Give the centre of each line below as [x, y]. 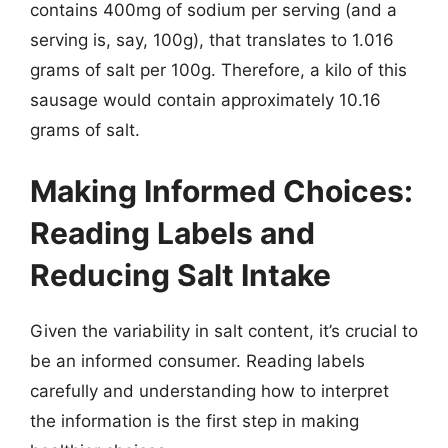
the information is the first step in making [194, 421]
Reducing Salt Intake [180, 275]
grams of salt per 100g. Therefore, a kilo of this [218, 69]
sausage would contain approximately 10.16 [205, 99]
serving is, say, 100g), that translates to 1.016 [212, 39]
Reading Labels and [172, 233]
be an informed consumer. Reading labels [197, 361]
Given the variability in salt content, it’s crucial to [224, 331]
